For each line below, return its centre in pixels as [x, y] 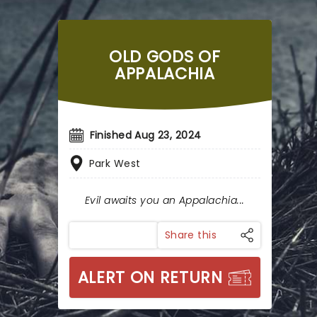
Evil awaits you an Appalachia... [165, 200]
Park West [115, 163]
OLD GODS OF [165, 57]
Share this [190, 235]
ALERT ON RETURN [150, 277]
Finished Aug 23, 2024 [145, 135]
